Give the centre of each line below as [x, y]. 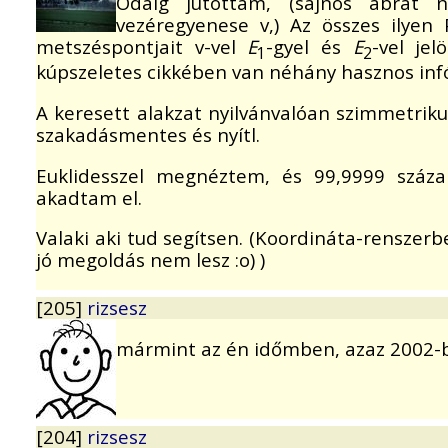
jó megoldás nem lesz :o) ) [150, 260]
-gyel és [309, 46]
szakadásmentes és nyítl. [148, 135]
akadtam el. [89, 197]
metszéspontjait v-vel [142, 46]
